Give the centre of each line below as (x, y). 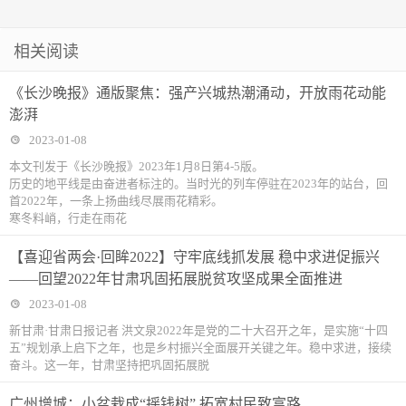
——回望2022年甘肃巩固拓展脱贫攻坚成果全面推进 (176, 279)
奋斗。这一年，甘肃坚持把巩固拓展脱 (109, 365)
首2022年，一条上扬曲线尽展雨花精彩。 (116, 201)
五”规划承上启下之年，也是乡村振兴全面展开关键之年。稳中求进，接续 (200, 348)
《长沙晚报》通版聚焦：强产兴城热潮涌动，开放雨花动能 (198, 93)
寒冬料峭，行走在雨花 (68, 218)
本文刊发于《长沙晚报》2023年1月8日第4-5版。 (136, 166)
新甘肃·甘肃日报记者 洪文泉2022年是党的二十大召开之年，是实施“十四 (198, 330)
